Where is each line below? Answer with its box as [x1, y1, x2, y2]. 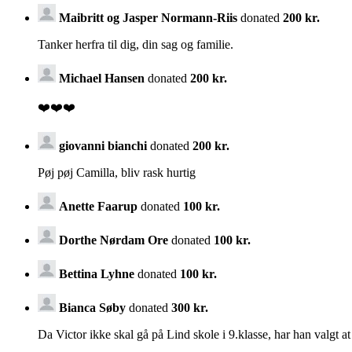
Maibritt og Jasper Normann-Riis [59, 10, 237, 24]
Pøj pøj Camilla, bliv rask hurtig [38, 165, 196, 179]
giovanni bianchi [59, 138, 147, 152]
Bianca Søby [59, 300, 126, 314]
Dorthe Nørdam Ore [59, 233, 168, 247]
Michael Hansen [59, 71, 145, 85]
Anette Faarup [59, 199, 137, 213]
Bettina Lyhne [59, 266, 134, 280]
